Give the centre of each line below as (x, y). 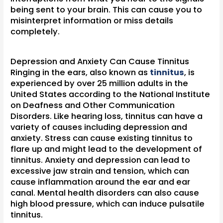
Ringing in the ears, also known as (80, 72)
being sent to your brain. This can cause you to (107, 9)
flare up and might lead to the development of (107, 149)
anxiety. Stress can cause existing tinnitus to (102, 138)
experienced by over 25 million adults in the (100, 83)
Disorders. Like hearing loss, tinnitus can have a (107, 116)
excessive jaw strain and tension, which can (100, 171)
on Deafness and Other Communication (93, 105)
